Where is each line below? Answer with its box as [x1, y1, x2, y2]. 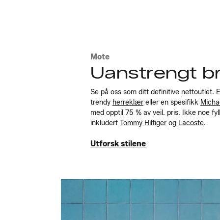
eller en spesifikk [143, 98, 200, 107]
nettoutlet [181, 87, 212, 96]
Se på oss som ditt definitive [90, 87, 181, 96]
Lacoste [178, 118, 204, 127]
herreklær [112, 98, 143, 107]
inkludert [90, 118, 120, 127]
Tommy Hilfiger [120, 118, 166, 127]
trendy [90, 98, 112, 107]
